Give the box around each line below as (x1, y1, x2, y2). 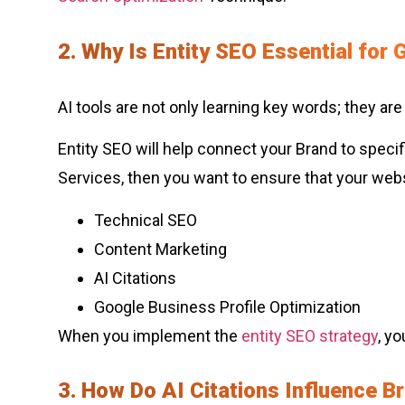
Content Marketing (94, 239, 227, 259)
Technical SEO (94, 210, 197, 230)
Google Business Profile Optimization (94, 297, 361, 316)
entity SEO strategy (241, 325, 378, 345)
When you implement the (58, 325, 241, 345)
